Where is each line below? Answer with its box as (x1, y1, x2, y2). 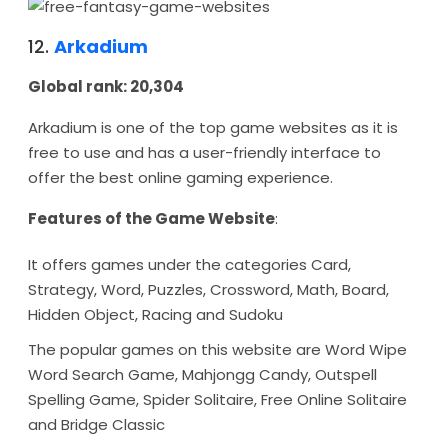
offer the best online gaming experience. (28, 167, 333, 188)
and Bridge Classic (28, 414, 165, 435)
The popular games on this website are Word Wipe (28, 339, 407, 360)
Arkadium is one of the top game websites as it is (28, 117, 398, 138)
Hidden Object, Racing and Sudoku (28, 304, 283, 325)
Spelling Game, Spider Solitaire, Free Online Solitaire (28, 389, 407, 410)
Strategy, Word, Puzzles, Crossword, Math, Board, (28, 279, 389, 300)
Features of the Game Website (28, 208, 275, 229)
